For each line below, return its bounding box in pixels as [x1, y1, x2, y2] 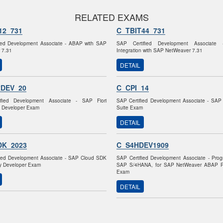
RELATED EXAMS [74, 10, 149, 23]
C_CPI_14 [116, 83, 149, 93]
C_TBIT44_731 [116, 25, 165, 35]
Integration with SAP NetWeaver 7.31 [116, 47, 203, 54]
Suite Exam [116, 104, 143, 111]
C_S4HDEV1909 [116, 140, 169, 150]
